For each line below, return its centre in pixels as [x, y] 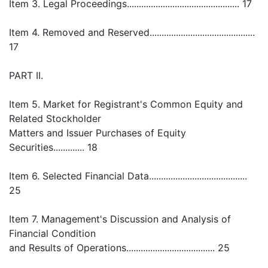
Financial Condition [52, 233]
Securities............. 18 [53, 147]
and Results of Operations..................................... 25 [119, 248]
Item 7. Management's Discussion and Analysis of [120, 219]
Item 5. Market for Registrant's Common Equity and [126, 104]
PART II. [26, 75]
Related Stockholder [55, 118]
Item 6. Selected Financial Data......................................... [128, 176]
